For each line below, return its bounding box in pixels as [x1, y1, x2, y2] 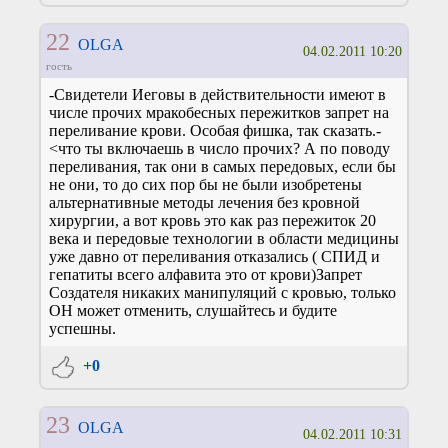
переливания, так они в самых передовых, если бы [49, 158, 396, 176]
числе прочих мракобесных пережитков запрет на [49, 104, 389, 122]
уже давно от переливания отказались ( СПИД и [49, 248, 380, 266]
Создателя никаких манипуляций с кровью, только [49, 284, 396, 302]
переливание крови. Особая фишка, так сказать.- [49, 122, 381, 140]
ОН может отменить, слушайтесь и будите [49, 302, 337, 320]
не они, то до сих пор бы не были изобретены [49, 176, 362, 194]
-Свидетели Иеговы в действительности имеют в [49, 86, 386, 104]
